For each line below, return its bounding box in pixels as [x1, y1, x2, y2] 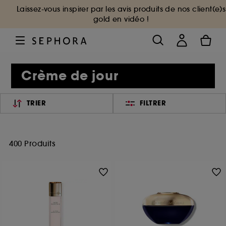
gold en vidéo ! [93, 15, 149, 24]
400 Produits [9, 139, 55, 148]
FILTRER [139, 98, 166, 108]
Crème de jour [21, 67, 119, 85]
